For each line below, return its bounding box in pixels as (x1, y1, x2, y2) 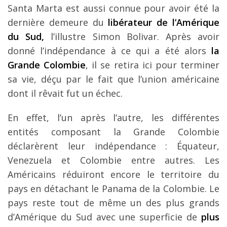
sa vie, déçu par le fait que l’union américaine (8, 72, 219, 85)
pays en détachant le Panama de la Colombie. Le (8, 182, 219, 195)
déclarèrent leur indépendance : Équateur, (8, 139, 219, 152)
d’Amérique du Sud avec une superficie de (8, 210, 201, 223)
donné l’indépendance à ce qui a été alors (8, 44, 211, 57)
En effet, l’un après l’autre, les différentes (8, 111, 219, 124)
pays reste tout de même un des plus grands (8, 196, 219, 209)
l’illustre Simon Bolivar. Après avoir (44, 30, 220, 43)
